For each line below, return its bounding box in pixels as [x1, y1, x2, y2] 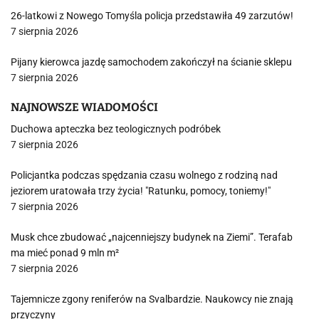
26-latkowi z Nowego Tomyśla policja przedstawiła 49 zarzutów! [11, 10, 293, 21]
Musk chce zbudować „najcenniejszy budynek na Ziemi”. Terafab [11, 231, 293, 243]
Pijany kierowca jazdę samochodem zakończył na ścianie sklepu [11, 56, 292, 68]
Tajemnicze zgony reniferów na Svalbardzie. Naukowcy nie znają [11, 293, 293, 305]
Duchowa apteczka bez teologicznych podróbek [11, 123, 221, 135]
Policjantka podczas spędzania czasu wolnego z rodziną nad [11, 169, 278, 181]
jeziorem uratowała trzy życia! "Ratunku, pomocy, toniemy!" [11, 185, 271, 197]
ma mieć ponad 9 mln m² [11, 247, 119, 258]
